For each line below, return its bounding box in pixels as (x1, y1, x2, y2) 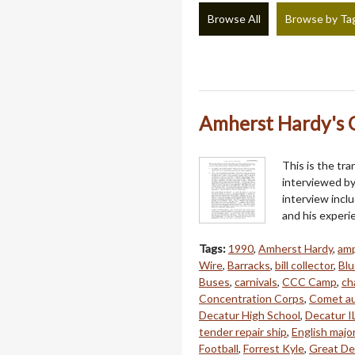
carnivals (235, 274, 277, 288)
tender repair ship (199, 324, 287, 338)
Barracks (227, 258, 270, 272)
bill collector (275, 258, 334, 272)
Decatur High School (199, 307, 300, 322)
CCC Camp (282, 274, 337, 288)
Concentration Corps (199, 291, 304, 305)
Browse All (207, 12, 261, 26)
